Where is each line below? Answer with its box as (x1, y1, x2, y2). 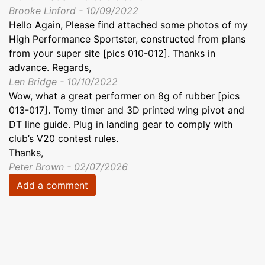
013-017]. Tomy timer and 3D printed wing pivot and (9, 104, 244, 116)
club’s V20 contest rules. (9, 132, 118, 144)
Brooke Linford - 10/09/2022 (9, 4, 138, 17)
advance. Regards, (9, 61, 91, 73)
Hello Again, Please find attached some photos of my (9, 18, 248, 31)
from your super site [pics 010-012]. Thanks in (9, 47, 215, 59)
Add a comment (17, 179, 88, 191)
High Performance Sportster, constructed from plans (9, 33, 245, 45)
